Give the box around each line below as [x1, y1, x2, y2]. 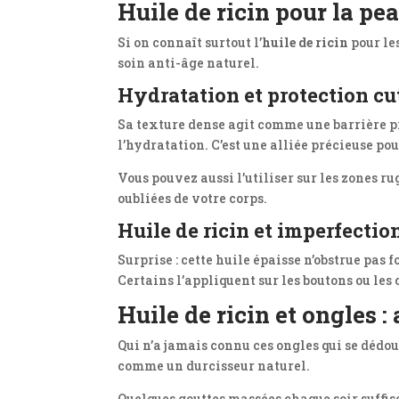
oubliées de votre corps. [118, 190, 267, 207]
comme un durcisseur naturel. [118, 357, 310, 374]
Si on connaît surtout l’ [118, 34, 262, 51]
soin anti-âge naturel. [118, 54, 259, 71]
